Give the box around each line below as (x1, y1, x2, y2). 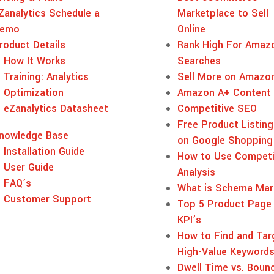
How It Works (3, 53, 65, 68)
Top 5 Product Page (177, 196, 272, 211)
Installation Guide (3, 144, 84, 158)
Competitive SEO (177, 101, 257, 116)
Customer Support (3, 191, 91, 206)
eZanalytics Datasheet (3, 101, 108, 116)
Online (177, 21, 206, 36)
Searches (177, 53, 221, 68)
